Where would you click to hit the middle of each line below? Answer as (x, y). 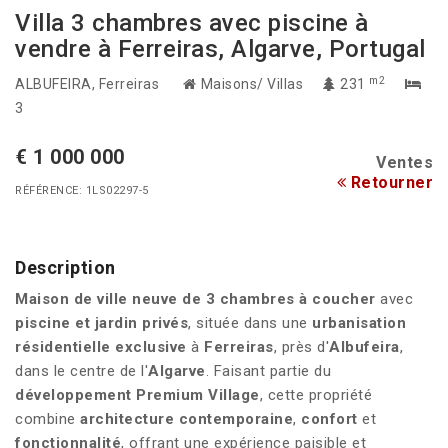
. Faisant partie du (268, 371)
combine (47, 419)
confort (329, 419)
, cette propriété (315, 395)
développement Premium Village (137, 395)
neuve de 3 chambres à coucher (254, 299)
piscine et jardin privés (101, 323)
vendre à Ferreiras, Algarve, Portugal (220, 49)
